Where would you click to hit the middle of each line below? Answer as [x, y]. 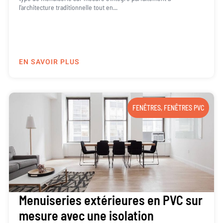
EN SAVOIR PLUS [49, 62]
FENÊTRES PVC [184, 108]
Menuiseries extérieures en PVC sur [111, 200]
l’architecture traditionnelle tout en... [68, 7]
